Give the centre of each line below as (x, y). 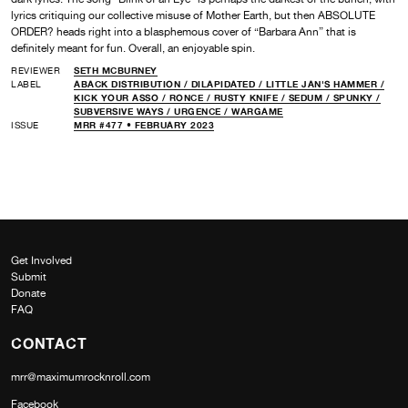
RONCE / (191, 97)
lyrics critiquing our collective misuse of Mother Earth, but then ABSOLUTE (193, 15)
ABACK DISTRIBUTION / (133, 83)
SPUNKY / (357, 97)
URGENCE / (203, 111)
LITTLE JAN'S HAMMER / (325, 83)
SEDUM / (311, 97)
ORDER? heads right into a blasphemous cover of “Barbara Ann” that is (184, 31)
